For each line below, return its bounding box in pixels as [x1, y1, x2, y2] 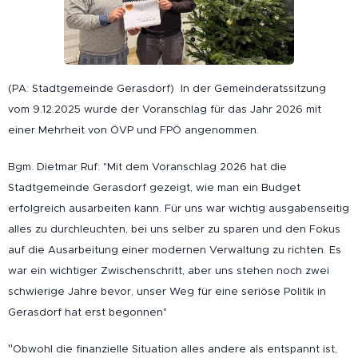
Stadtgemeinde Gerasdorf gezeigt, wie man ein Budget [8, 180, 300, 194]
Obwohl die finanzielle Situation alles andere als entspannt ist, [13, 341, 337, 356]
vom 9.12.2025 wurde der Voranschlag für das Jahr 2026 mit [8, 101, 321, 116]
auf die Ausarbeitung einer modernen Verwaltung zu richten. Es [8, 242, 341, 257]
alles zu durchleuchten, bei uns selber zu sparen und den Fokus [8, 221, 340, 236]
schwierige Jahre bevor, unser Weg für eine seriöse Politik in [8, 284, 326, 298]
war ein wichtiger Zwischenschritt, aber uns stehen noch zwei [8, 263, 329, 277]
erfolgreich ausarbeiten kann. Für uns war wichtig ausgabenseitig [8, 201, 349, 215]
